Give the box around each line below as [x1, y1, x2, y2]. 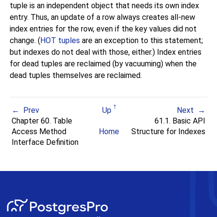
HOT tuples [40, 36, 80, 46]
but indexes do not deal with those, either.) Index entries [10, 47, 201, 57]
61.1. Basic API [152, 116, 205, 126]
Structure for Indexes [131, 127, 205, 137]
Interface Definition [12, 138, 81, 147]
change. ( [10, 36, 40, 46]
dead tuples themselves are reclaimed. [10, 71, 142, 80]
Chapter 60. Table [12, 116, 73, 126]
